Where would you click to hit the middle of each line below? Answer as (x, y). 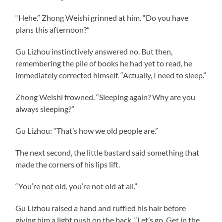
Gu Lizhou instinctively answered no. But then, (94, 51)
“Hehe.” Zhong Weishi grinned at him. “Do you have (102, 17)
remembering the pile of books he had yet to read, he (104, 63)
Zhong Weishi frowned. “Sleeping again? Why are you (106, 97)
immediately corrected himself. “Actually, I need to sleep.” (111, 75)
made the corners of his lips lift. (68, 164)
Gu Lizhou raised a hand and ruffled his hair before (101, 208)
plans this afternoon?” (53, 29)
